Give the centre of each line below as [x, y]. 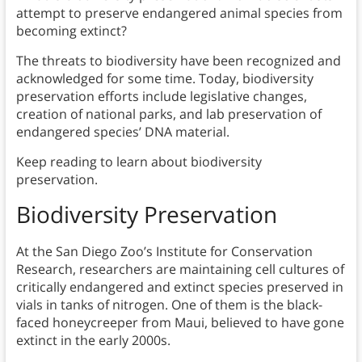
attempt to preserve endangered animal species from [179, 13]
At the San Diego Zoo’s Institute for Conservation [164, 251]
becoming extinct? [71, 30]
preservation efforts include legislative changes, [161, 96]
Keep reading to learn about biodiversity [139, 161]
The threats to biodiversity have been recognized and [178, 60]
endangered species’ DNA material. [122, 131]
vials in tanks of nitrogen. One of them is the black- [169, 304]
